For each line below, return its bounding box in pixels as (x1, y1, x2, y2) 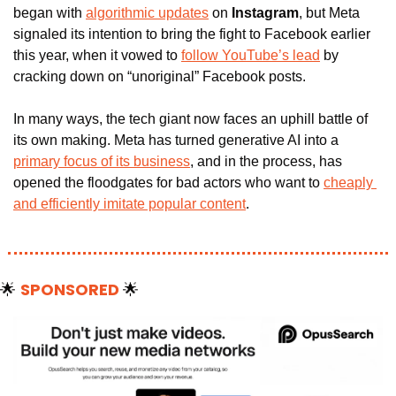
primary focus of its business (13, 154, 190, 170)
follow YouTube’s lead (181, 48, 320, 64)
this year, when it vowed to (13, 48, 181, 64)
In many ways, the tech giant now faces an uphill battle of (13, 111, 368, 127)
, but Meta (299, 5, 360, 21)
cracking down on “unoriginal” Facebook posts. (13, 69, 306, 85)
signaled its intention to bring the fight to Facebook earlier (13, 27, 370, 42)
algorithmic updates (86, 5, 209, 21)
